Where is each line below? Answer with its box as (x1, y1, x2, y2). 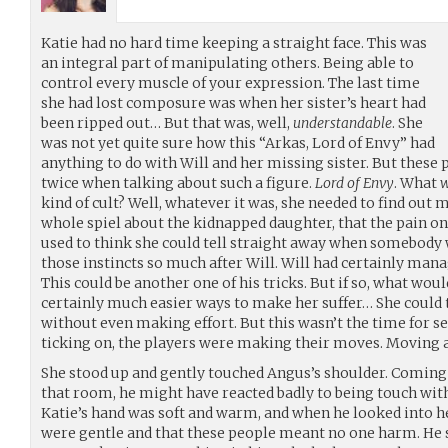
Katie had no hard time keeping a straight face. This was (41, 33, 427, 52)
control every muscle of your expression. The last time (41, 73, 420, 92)
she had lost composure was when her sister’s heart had (41, 93, 426, 112)
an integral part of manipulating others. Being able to (41, 53, 414, 72)
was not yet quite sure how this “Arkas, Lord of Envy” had (41, 133, 435, 152)
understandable (293, 113, 392, 132)
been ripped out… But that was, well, (41, 113, 293, 132)
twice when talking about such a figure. (41, 173, 315, 192)
